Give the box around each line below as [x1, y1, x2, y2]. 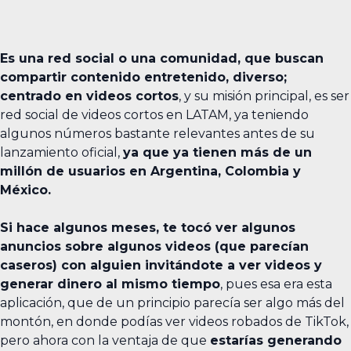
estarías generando [210, 332, 342, 348]
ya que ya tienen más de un [123, 144, 312, 160]
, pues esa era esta [220, 276, 332, 291]
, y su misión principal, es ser [179, 88, 349, 103]
